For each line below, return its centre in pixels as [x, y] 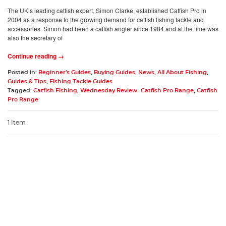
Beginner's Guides [65, 72]
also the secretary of [35, 38]
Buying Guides [115, 72]
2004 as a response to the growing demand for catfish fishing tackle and [106, 19]
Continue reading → [36, 56]
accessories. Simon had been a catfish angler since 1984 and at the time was [113, 29]
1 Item [17, 123]
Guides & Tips [27, 81]
